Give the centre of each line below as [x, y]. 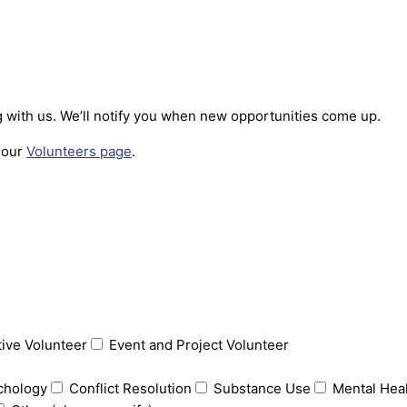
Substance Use [262, 388]
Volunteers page [79, 151]
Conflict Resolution [130, 388]
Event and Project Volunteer [199, 345]
